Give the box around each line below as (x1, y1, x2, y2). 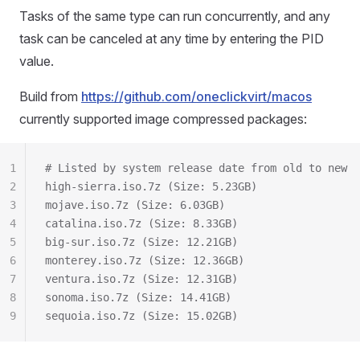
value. (19, 53, 54, 69)
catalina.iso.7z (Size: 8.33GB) (45, 217, 238, 230)
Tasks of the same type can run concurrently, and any (19, 8, 330, 24)
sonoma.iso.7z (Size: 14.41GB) (45, 291, 231, 304)
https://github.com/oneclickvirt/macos (81, 88, 312, 104)
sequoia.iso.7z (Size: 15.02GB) (45, 309, 238, 322)
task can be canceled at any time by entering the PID (19, 31, 324, 47)
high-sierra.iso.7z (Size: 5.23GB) (45, 180, 257, 193)
